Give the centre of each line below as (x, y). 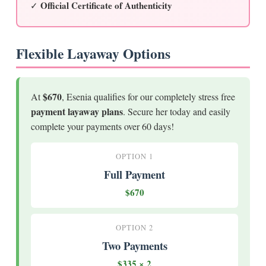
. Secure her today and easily (177, 111)
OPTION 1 (134, 156)
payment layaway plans (77, 111)
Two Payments (134, 245)
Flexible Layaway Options (93, 53)
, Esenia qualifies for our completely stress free (148, 96)
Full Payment (134, 174)
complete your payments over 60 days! (102, 126)
